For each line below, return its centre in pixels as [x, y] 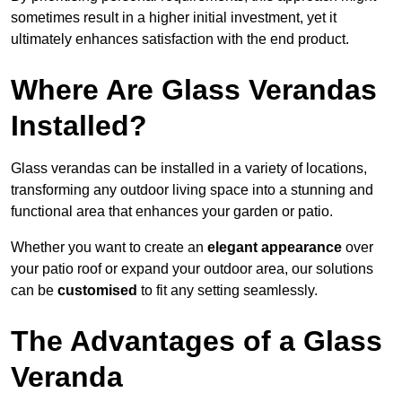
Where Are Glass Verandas [194, 90]
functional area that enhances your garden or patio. [172, 212]
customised [97, 291]
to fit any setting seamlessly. [227, 291]
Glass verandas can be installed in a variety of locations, [189, 169]
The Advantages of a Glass [197, 341]
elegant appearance [275, 248]
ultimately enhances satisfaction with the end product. [180, 39]
